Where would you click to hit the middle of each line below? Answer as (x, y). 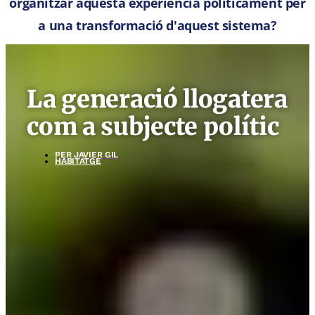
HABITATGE (78, 161)
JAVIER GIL (95, 155)
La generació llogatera (157, 99)
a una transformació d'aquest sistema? (157, 25)
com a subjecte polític (153, 126)
